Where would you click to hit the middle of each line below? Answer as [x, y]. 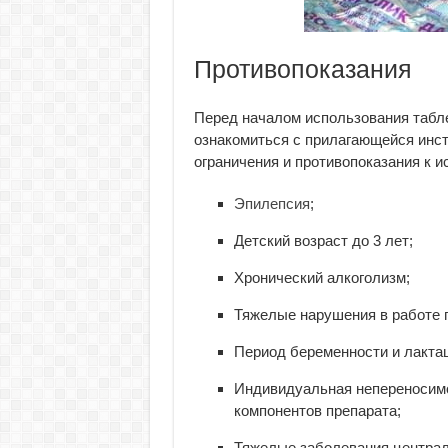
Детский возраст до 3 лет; [323, 240]
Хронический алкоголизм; [321, 277]
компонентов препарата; [317, 410]
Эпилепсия [271, 203]
